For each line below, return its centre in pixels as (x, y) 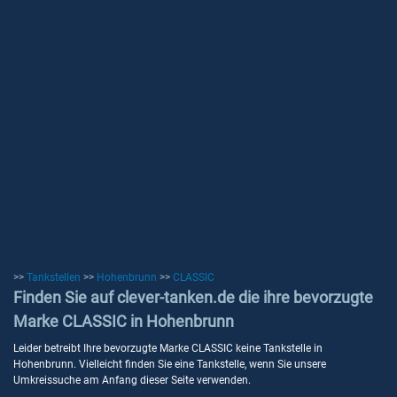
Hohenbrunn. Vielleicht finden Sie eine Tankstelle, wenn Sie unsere (170, 364)
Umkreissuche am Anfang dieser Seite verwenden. (132, 380)
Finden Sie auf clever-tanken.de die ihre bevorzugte (193, 297)
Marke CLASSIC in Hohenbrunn (124, 321)
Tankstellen (54, 277)
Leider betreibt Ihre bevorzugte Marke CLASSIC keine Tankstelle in (168, 348)
